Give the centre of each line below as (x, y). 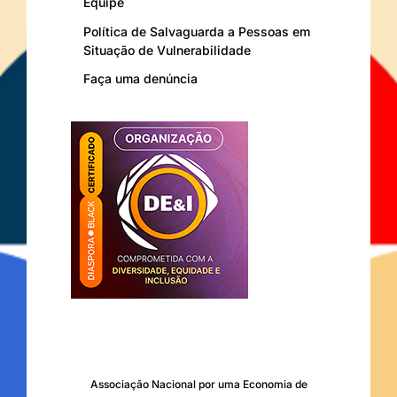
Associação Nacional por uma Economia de (198, 384)
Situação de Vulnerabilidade (167, 50)
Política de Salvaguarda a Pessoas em (197, 31)
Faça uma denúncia (140, 78)
